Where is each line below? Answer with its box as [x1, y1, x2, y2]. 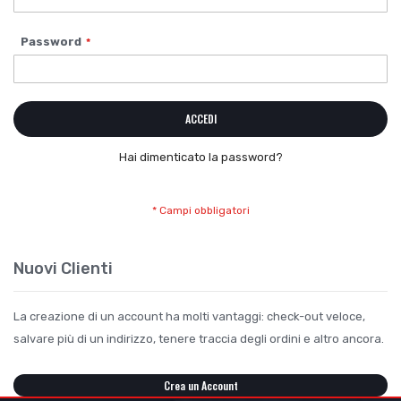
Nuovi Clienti [13, 259, 113, 279]
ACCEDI [184, 111, 217, 127]
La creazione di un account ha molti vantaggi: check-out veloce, [13, 310, 365, 324]
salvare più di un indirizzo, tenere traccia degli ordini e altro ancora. [13, 332, 384, 346]
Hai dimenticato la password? [118, 150, 283, 165]
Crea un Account [163, 377, 238, 393]
